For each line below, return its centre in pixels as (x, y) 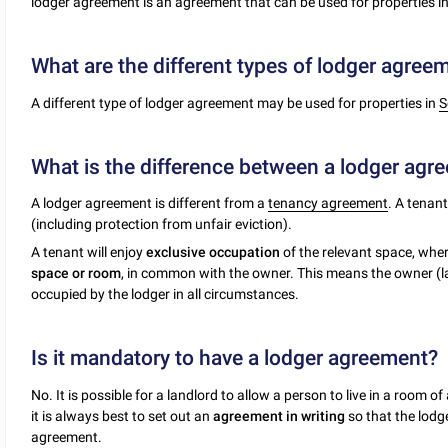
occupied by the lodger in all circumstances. (165, 294)
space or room (76, 273)
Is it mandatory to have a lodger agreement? (235, 358)
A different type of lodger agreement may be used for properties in (235, 102)
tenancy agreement (328, 203)
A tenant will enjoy (89, 252)
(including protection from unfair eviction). (162, 224)
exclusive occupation (213, 252)
